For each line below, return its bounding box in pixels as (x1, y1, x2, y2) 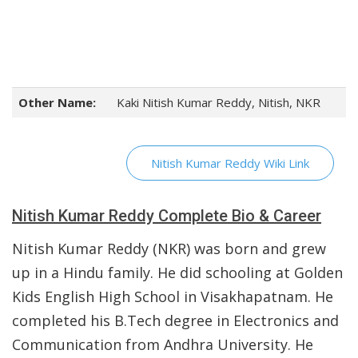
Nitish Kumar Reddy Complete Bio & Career (12, 206, 321, 225)
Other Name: (18, 94, 96, 110)
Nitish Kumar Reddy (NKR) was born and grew (12, 239, 326, 258)
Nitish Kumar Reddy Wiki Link (151, 155, 309, 171)
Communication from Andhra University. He (12, 335, 313, 354)
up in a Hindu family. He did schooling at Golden (12, 263, 343, 282)
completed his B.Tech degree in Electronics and (12, 311, 339, 330)
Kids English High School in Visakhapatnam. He (12, 287, 333, 306)
